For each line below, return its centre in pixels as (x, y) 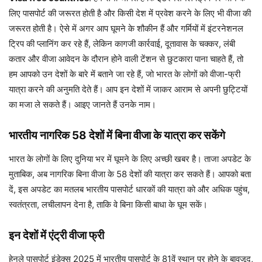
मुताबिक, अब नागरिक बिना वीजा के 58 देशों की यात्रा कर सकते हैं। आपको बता (130, 174)
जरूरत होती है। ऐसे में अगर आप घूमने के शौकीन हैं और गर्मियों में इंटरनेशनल (126, 28)
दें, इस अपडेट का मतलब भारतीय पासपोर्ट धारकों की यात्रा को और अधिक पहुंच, (129, 189)
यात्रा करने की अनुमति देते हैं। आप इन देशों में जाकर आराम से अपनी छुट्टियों (128, 89)
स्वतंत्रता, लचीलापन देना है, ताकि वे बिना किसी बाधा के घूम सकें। (108, 204)
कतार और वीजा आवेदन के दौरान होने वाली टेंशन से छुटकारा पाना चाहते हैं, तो (126, 59)
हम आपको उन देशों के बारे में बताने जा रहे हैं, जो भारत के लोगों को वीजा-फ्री (125, 74)
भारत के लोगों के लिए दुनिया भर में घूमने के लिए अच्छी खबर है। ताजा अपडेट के (130, 159)
